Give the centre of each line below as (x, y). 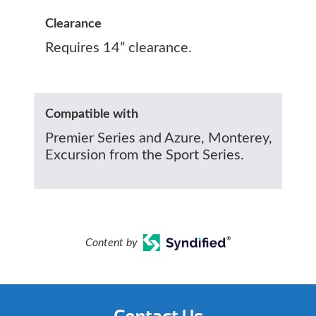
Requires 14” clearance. (119, 48)
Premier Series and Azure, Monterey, (159, 138)
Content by (111, 242)
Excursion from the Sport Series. (145, 155)
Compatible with (92, 114)
